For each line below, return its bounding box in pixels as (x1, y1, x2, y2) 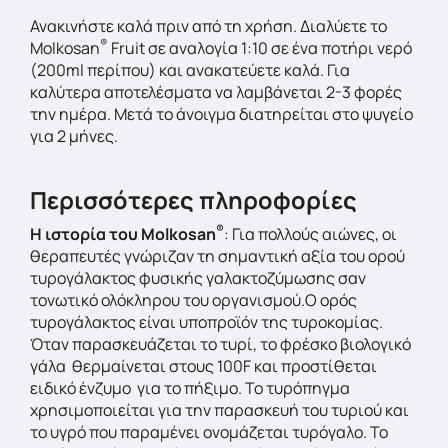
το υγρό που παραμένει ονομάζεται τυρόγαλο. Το (30, 421, 388, 443)
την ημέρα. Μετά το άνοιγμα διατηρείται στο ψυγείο (30, 103, 413, 125)
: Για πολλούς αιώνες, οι (224, 223, 397, 245)
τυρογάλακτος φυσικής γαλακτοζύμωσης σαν (30, 267, 366, 289)
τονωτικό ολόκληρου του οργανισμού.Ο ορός (30, 289, 357, 311)
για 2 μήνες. (30, 125, 118, 147)
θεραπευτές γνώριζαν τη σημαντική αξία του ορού (30, 245, 405, 267)
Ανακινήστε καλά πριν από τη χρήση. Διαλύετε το (30, 15, 387, 37)
